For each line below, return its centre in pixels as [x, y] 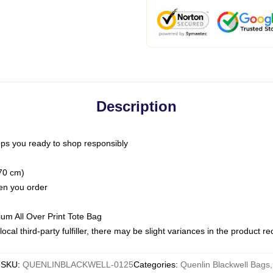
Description [136, 106]
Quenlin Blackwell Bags [225, 264]
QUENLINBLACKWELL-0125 [78, 264]
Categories [154, 264]
